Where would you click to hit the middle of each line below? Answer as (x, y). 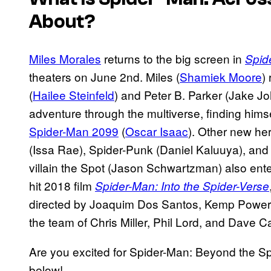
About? (62, 22)
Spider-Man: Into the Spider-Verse (182, 185)
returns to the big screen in (173, 58)
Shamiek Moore (221, 76)
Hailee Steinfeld (73, 94)
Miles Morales (65, 58)
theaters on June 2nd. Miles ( (104, 76)
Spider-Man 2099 (74, 131)
